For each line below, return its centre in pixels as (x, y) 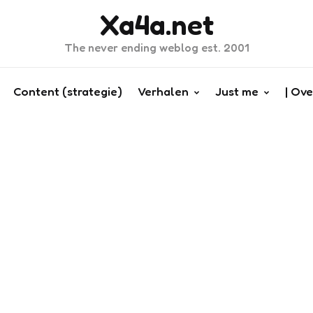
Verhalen (163, 91)
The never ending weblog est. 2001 (156, 48)
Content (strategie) (67, 91)
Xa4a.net (156, 24)
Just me (236, 91)
